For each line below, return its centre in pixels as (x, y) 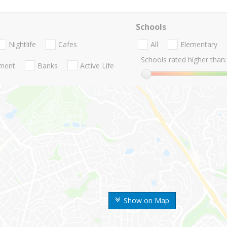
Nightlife (22, 45)
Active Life (97, 65)
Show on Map (146, 201)
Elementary (199, 45)
